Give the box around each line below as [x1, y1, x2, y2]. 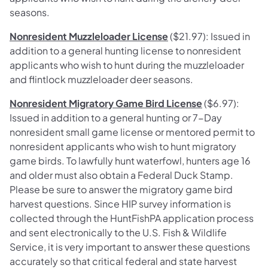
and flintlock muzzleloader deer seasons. [10, 73, 193, 86]
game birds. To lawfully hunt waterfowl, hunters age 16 [10, 154, 251, 167]
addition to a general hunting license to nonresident [10, 44, 241, 57]
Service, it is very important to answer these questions [10, 240, 250, 254]
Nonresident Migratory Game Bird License [10, 97, 202, 110]
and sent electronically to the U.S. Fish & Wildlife [10, 226, 227, 239]
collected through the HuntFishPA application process [10, 212, 254, 225]
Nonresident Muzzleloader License [10, 30, 168, 43]
